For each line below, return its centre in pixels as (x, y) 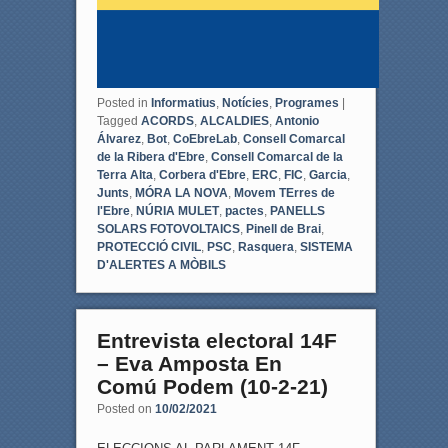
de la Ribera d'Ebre (150, 157)
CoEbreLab (204, 139)
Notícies (245, 103)
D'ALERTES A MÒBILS (161, 265)
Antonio (296, 121)
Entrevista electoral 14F (216, 341)
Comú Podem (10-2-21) (212, 387)
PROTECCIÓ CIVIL (148, 247)
